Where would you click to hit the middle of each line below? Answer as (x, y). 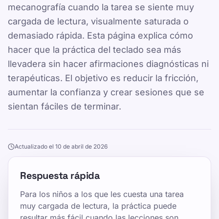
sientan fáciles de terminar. (65, 106)
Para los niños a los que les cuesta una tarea (102, 194)
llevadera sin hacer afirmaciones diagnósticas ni (108, 64)
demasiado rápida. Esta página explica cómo (100, 35)
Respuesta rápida (60, 175)
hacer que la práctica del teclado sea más (95, 50)
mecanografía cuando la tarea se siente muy (101, 7)
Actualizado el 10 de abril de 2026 (61, 146)
